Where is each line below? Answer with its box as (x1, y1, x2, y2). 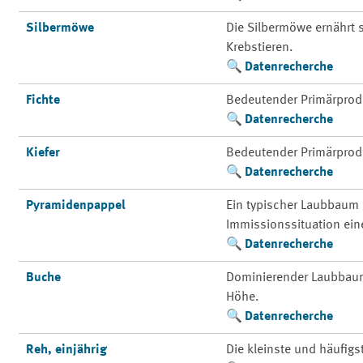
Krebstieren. (226, 41, 294, 54)
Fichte (26, 94, 61, 107)
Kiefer (26, 147, 61, 160)
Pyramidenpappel (26, 199, 126, 212)
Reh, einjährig (26, 344, 108, 357)
